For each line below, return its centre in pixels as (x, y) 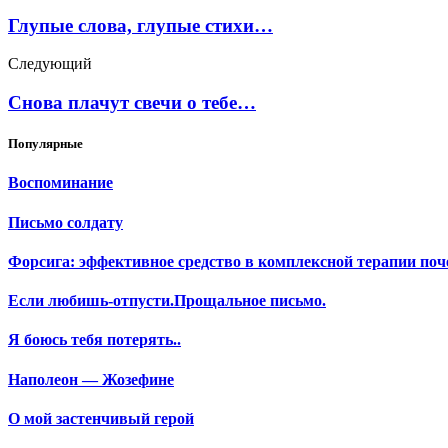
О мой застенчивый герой (101, 418)
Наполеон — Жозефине (91, 379)
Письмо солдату (65, 222)
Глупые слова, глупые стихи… (140, 25)
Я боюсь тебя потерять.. (94, 340)
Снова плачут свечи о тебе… (132, 102)
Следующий (50, 64)
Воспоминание (60, 183)
